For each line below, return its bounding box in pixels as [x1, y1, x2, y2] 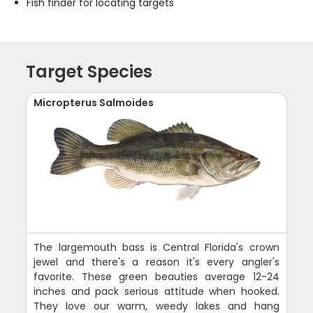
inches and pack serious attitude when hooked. [34, 284, 279, 299]
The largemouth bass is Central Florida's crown [34, 240, 279, 255]
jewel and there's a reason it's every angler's [34, 255, 279, 270]
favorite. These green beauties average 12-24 [34, 270, 279, 284]
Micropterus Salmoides [34, 96, 154, 110]
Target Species [26, 60, 153, 84]
